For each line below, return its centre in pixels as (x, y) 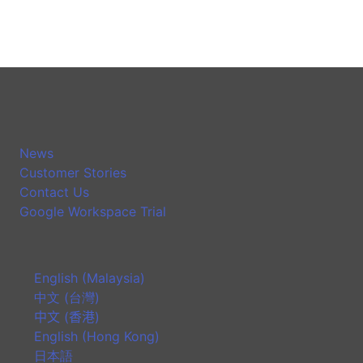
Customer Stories (73, 173)
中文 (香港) (67, 317)
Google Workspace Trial (93, 211)
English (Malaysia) (90, 278)
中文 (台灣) (67, 297)
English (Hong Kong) (97, 336)
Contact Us (54, 192)
